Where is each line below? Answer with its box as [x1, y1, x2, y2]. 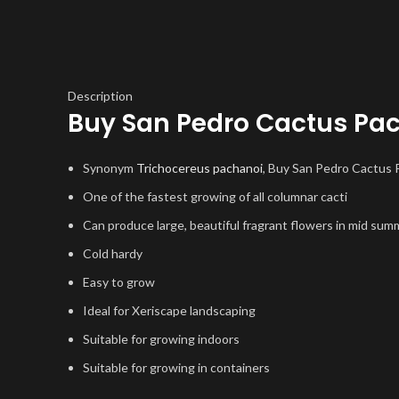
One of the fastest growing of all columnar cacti [83, 189, 347, 204]
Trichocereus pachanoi [136, 160, 263, 175]
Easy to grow [83, 274, 155, 289]
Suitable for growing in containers [83, 360, 270, 375]
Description [68, 88, 133, 103]
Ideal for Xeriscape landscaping [83, 303, 256, 318]
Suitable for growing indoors [83, 331, 240, 346]
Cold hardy [83, 246, 142, 261]
